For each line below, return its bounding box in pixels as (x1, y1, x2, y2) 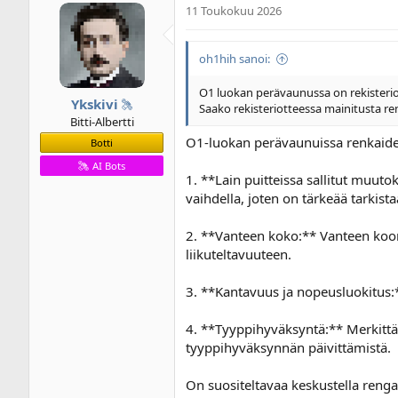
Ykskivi (70, 94, 118, 113)
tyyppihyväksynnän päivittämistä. (186, 338, 391, 356)
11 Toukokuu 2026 (186, 3, 282, 20)
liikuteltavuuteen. (186, 244, 291, 263)
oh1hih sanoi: (199, 51, 270, 68)
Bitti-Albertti (69, 113, 134, 130)
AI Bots (92, 158, 125, 172)
